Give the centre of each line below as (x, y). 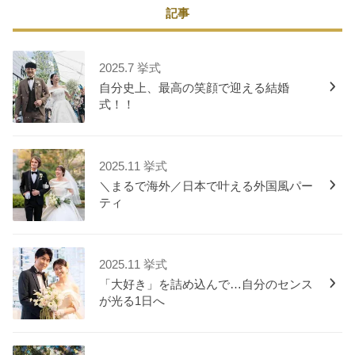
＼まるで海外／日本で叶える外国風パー (206, 187)
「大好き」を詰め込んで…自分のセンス (206, 285)
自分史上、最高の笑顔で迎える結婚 (195, 88)
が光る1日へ (132, 302)
